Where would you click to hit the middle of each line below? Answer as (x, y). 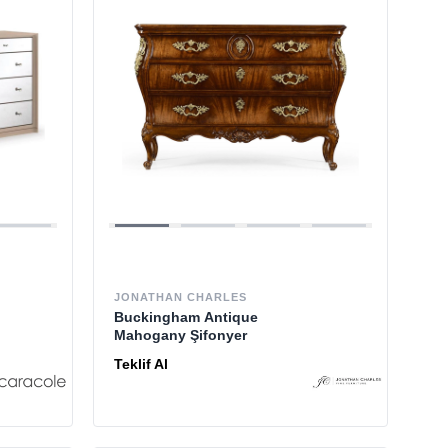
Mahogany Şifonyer (181, 334)
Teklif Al (141, 363)
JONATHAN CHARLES (181, 296)
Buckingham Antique (186, 316)
